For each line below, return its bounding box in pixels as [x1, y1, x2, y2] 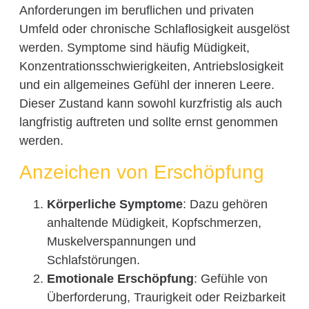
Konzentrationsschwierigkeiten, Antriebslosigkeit [19, 59, 283, 73]
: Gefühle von [193, 272, 268, 286]
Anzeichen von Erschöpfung [19, 161, 264, 183]
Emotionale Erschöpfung [46, 272, 194, 286]
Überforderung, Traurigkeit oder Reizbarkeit [46, 290, 286, 305]
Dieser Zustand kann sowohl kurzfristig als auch [19, 96, 282, 110]
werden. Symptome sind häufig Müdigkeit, [19, 40, 250, 54]
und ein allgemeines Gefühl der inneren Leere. [19, 77, 275, 92]
